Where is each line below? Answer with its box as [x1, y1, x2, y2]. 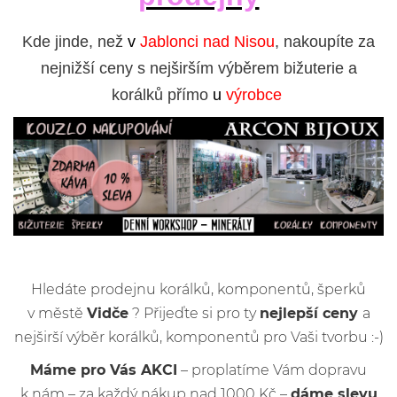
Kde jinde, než [22, 33, 128, 51]
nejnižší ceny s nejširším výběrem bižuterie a [40, 59, 357, 77]
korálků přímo [111, 86, 213, 104]
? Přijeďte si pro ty [128, 304, 260, 322]
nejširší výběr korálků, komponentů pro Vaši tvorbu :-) [13, 328, 384, 346]
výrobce [221, 86, 286, 104]
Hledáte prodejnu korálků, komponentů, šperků [31, 280, 366, 298]
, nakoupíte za [275, 33, 375, 51]
